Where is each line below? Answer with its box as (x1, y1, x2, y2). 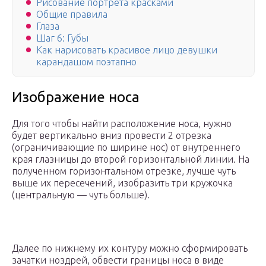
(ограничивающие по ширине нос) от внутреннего (12, 142, 240, 153)
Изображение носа (12, 89, 140, 106)
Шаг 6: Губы (36, 33, 88, 44)
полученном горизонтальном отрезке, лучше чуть (12, 166, 236, 177)
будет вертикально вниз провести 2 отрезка (12, 130, 211, 141)
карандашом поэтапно (36, 56, 137, 68)
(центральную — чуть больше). (12, 189, 150, 201)
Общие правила (36, 9, 107, 20)
